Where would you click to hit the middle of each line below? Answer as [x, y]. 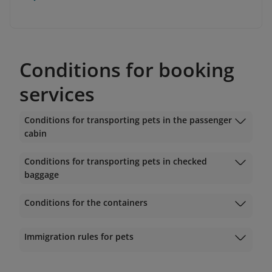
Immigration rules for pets [79, 237]
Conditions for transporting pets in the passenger [128, 120]
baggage [42, 175]
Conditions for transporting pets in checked [116, 161]
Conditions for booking [127, 70]
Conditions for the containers [86, 203]
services [57, 94]
